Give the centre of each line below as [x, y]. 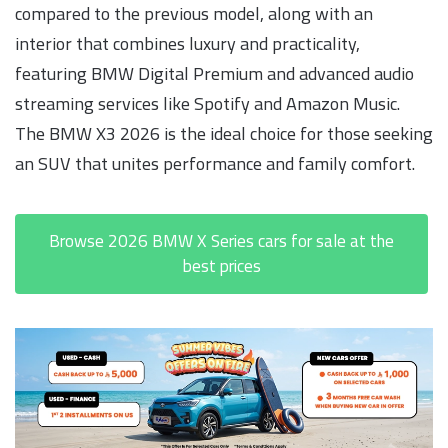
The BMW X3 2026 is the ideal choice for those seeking [224, 133]
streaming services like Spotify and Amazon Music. [207, 103]
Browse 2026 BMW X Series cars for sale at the [221, 240]
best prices [221, 265]
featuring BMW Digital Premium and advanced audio [214, 73]
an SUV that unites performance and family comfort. [215, 163]
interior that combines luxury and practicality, [187, 43]
